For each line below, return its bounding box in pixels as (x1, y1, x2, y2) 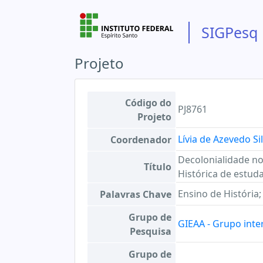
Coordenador (110, 133, 171, 146)
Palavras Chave (100, 188, 171, 201)
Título (144, 160, 171, 173)
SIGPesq (201, 22, 258, 42)
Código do (125, 96, 171, 109)
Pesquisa (130, 225, 171, 238)
